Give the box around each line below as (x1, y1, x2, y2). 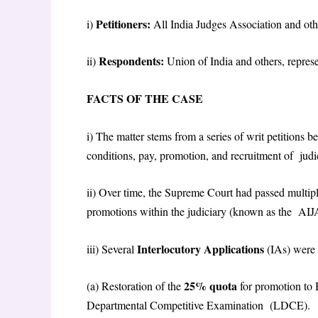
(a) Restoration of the (87, 278, 184, 294)
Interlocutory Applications (137, 240, 267, 257)
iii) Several (87, 241, 137, 256)
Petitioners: (96, 15, 153, 32)
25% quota (184, 278, 240, 295)
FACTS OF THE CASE (87, 89, 207, 106)
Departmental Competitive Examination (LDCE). (87, 297, 314, 313)
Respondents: (99, 53, 167, 70)
